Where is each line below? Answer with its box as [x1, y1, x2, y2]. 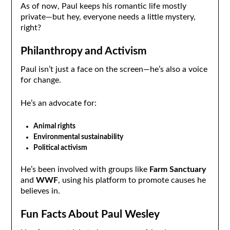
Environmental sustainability [33, 133, 123, 141]
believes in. [20, 187, 60, 196]
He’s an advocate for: [20, 99, 97, 108]
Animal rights [33, 123, 75, 130]
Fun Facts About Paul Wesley [20, 209, 160, 220]
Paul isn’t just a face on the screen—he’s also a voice [20, 65, 207, 74]
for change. [20, 76, 61, 85]
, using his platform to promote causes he [57, 176, 206, 185]
